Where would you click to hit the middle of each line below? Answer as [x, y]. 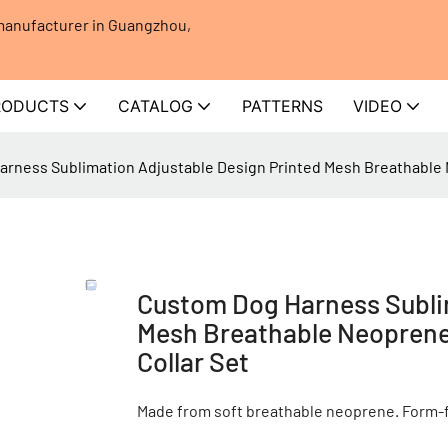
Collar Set [193, 360]
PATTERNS [282, 106]
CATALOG [155, 106]
